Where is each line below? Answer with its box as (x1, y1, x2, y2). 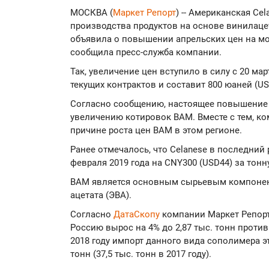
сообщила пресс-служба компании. (70, 47, 222, 58)
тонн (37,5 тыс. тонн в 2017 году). (70, 249, 211, 259)
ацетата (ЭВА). (70, 190, 131, 201)
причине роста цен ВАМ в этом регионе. (70, 125, 242, 136)
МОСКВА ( (70, 7, 113, 18)
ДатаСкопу (113, 209, 162, 220)
